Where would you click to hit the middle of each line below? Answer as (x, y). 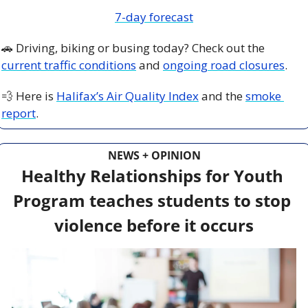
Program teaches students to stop (152, 200)
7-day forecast (154, 16)
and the (222, 96)
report (19, 113)
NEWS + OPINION (154, 155)
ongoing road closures (224, 65)
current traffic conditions (69, 65)
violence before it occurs (154, 225)
